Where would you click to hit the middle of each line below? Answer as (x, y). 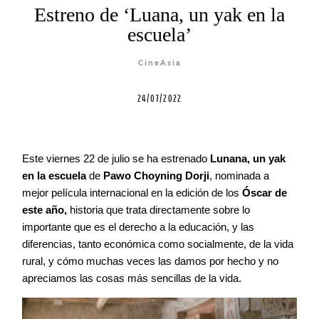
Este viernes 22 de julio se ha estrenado (116, 159)
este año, (45, 210)
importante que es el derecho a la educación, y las (138, 227)
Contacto (44, 26)
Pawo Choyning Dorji (156, 176)
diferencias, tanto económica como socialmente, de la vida (158, 244)
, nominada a (239, 176)
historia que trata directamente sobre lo (158, 210)
